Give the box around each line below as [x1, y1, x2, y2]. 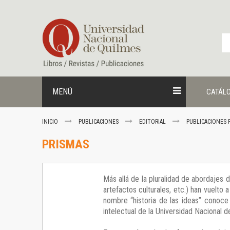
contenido [42, 16, 64, 23]
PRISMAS [42, 137, 89, 152]
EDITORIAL [139, 118, 167, 126]
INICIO [42, 118, 60, 126]
